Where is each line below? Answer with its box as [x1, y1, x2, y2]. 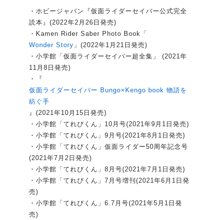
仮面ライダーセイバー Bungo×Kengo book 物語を [29, 86, 187, 94]
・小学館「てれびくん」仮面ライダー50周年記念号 [29, 143, 188, 151]
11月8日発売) [29, 64, 71, 72]
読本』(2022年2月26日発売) [29, 19, 116, 27]
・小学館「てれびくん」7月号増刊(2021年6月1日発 [29, 177, 190, 185]
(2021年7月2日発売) [29, 154, 92, 162]
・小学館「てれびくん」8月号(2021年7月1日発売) [29, 165, 185, 173]
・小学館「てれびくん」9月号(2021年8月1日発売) [29, 132, 185, 139]
